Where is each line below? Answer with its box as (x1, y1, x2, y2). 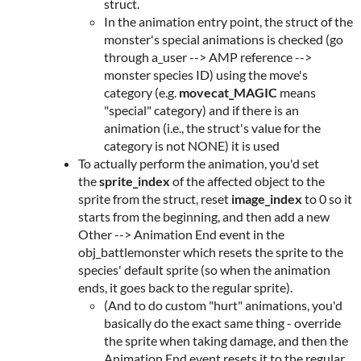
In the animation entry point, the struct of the (104, 13, 353, 29)
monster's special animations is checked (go (104, 31, 343, 47)
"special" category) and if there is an (104, 102, 299, 118)
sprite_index (99, 172, 170, 189)
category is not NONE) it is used (104, 137, 280, 153)
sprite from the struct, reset (78, 190, 231, 206)
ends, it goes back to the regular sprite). (78, 279, 293, 295)
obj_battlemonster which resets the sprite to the (78, 243, 343, 259)
